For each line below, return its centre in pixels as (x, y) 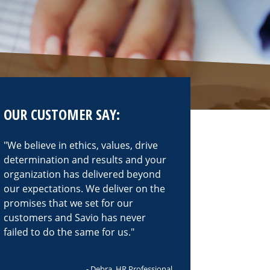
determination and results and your (85, 160)
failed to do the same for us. (67, 232)
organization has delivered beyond (82, 174)
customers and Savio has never (75, 218)
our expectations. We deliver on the (84, 189)
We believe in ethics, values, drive (83, 145)
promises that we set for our (68, 203)
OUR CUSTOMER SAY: (62, 114)
